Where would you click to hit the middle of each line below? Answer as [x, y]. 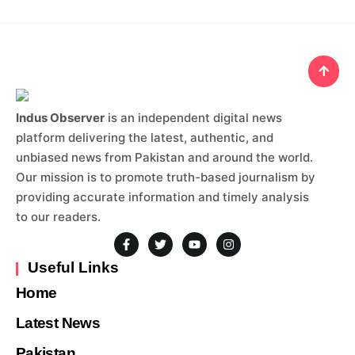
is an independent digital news [193, 117]
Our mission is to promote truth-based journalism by [166, 177]
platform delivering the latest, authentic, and [145, 137]
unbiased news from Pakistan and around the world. [164, 157]
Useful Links [73, 268]
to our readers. [58, 216]
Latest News [58, 323]
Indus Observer [60, 117]
